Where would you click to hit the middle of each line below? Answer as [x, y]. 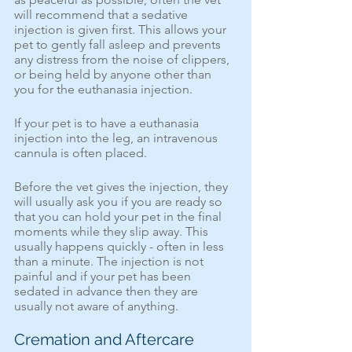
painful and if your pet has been [104, 276]
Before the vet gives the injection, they [123, 187]
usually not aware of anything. [96, 306]
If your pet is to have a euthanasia [108, 123]
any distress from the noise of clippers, [123, 59]
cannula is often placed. [82, 153]
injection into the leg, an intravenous [117, 138]
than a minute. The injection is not [110, 261]
